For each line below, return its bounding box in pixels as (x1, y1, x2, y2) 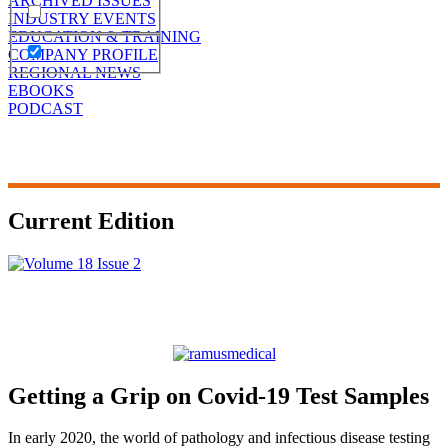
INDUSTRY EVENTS (8, 9, 156, 27)
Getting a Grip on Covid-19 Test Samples (8, 382, 429, 409)
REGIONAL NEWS (8, 63, 141, 81)
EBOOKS (8, 81, 74, 99)
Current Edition (8, 207, 174, 234)
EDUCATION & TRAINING (8, 27, 201, 45)
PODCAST (8, 99, 83, 117)
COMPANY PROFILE (8, 45, 158, 63)
